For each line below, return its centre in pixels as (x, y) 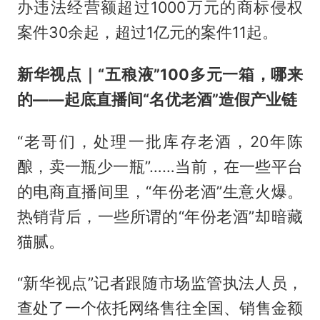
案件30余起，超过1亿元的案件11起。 (147, 32)
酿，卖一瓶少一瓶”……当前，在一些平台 (160, 166)
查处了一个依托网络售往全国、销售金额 (160, 308)
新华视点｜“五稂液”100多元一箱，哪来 (160, 74)
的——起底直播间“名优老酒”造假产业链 (157, 99)
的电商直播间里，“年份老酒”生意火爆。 (160, 191)
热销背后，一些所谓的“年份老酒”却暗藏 (160, 216)
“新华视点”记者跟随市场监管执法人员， (160, 283)
